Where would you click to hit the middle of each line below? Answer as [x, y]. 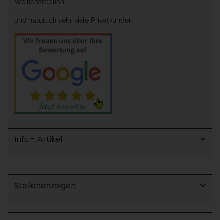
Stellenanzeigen [45, 186]
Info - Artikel [38, 139]
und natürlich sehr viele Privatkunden [73, 20]
